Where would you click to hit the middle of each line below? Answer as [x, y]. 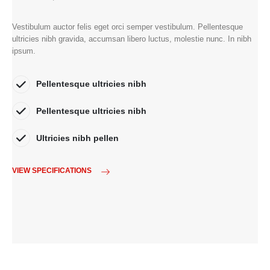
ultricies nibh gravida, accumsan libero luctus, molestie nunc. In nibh [132, 39]
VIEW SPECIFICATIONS [52, 170]
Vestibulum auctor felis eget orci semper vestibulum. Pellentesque [127, 27]
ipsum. [24, 51]
